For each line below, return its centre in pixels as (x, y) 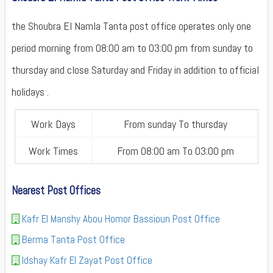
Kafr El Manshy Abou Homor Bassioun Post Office (121, 219)
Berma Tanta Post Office (73, 239)
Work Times (53, 151)
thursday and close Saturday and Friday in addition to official (135, 70)
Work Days (53, 124)
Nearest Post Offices (56, 190)
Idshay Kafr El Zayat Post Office (87, 260)
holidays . (30, 92)
